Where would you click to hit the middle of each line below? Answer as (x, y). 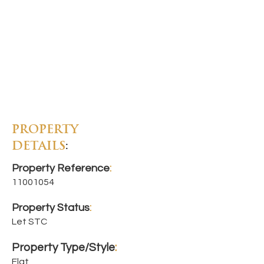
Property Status (51, 208)
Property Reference (61, 168)
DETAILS (39, 147)
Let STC (29, 222)
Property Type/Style (63, 247)
